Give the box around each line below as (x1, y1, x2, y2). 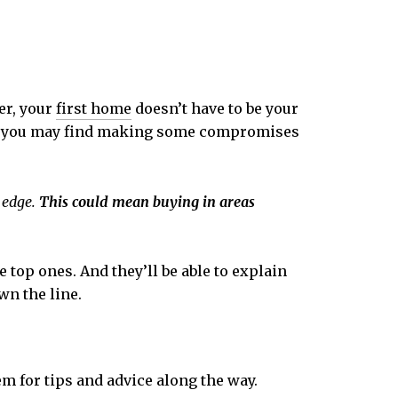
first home (56, 99, 131, 117)
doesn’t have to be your (131, 99, 298, 117)
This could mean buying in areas (38, 192, 255, 211)
